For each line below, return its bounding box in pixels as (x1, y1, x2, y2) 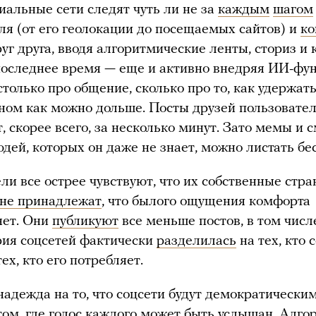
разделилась (157, 233, 236, 248)
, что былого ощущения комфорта (102, 194, 310, 209)
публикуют (52, 214, 119, 229)
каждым (218, 2, 269, 17)
